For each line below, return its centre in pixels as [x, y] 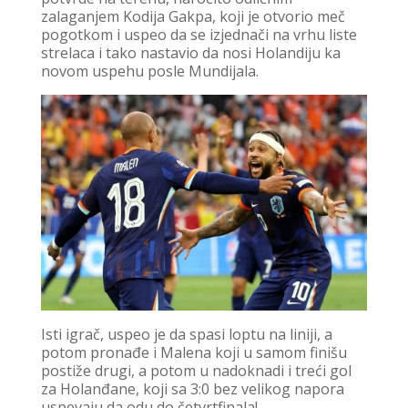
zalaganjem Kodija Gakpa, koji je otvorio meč [193, 17]
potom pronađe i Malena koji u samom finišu [194, 352]
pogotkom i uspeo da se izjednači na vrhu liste [199, 35]
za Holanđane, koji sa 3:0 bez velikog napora [192, 388]
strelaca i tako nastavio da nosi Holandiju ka [190, 53]
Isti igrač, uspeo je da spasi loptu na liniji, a [186, 334]
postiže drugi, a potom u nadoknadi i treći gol [196, 370]
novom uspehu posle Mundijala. [149, 71]
